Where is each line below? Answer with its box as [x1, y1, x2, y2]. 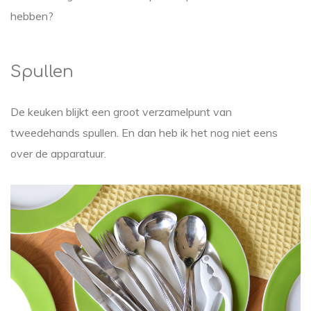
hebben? [10, 9, 53, 23]
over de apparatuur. [10, 146, 106, 160]
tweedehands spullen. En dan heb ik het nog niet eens [10, 126, 278, 140]
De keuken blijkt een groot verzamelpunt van [10, 105, 232, 119]
